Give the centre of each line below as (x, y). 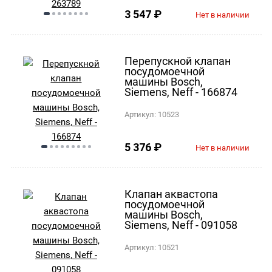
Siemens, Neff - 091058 (181, 225)
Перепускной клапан (178, 61)
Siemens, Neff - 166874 (181, 92)
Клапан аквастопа (172, 194)
